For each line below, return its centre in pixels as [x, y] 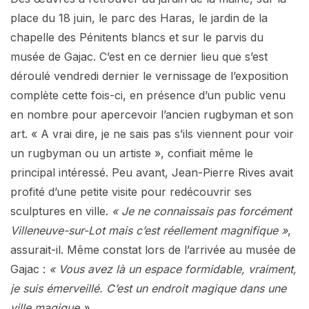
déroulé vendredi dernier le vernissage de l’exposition [149, 76]
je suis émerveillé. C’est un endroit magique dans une [148, 288]
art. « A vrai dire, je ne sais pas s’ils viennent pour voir [152, 133]
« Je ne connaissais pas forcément [200, 211]
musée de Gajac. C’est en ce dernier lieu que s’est [139, 56]
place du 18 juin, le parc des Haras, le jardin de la [139, 18]
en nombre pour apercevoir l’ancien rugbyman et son [152, 114]
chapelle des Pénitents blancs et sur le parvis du [137, 37]
